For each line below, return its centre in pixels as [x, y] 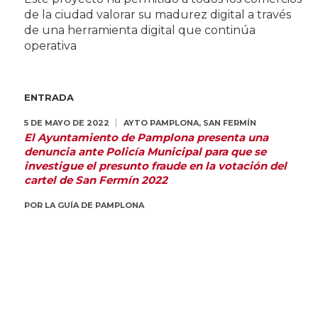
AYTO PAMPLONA [161, 122]
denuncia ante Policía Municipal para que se [145, 151]
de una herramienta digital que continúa [139, 30]
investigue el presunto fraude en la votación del [155, 165]
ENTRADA [49, 97]
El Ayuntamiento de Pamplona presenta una [146, 137]
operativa [50, 45]
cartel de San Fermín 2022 [95, 180]
